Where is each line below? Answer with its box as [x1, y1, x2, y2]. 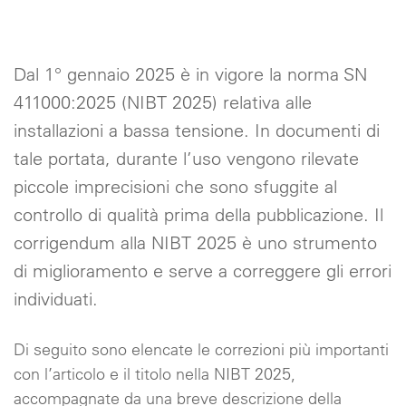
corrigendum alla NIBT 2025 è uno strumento [14, 231, 377, 254]
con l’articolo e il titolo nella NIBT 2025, [14, 363, 295, 384]
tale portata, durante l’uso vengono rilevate [14, 147, 359, 169]
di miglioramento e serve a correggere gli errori [14, 259, 391, 282]
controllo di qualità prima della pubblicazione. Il [14, 203, 383, 226]
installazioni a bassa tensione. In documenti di [14, 119, 380, 141]
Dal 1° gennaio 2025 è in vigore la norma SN [14, 63, 367, 85]
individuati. [14, 287, 98, 310]
